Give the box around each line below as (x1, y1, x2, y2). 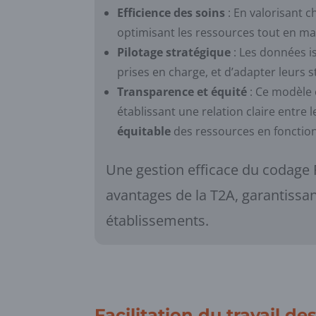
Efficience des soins (117, 5, 226, 21)
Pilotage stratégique (117, 44, 231, 61)
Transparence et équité (117, 84, 248, 100)
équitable (117, 123, 171, 140)
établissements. (106, 211, 209, 231)
